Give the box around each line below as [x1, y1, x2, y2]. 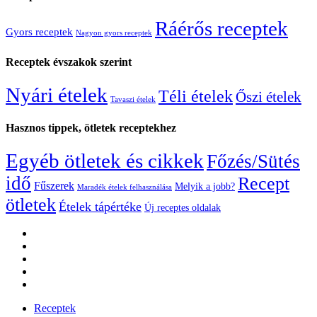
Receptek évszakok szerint [6, 55, 132, 68]
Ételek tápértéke [59, 200, 142, 214]
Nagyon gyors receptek [76, 29, 152, 38]
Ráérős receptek [155, 17, 288, 40]
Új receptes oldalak [144, 202, 221, 214]
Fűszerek [34, 179, 74, 193]
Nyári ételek [6, 83, 108, 106]
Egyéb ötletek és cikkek [6, 149, 204, 173]
